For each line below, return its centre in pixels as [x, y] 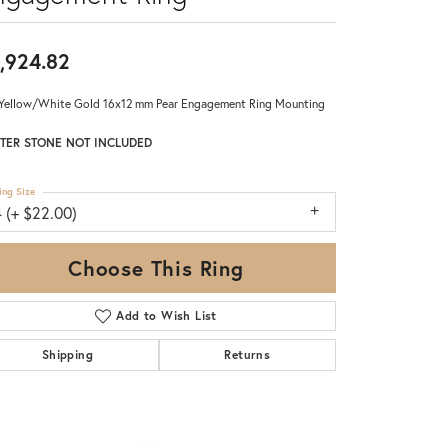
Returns [247, 354]
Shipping [67, 354]
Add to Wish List [166, 315]
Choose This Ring [156, 267]
